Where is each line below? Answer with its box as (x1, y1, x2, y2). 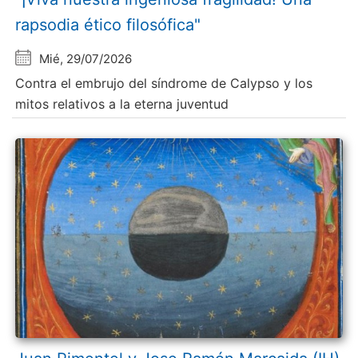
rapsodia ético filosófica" (15, 15, 201, 35)
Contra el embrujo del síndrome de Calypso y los (15, 75, 313, 92)
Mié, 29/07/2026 (39, 51, 133, 67)
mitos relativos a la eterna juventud (15, 96, 229, 113)
